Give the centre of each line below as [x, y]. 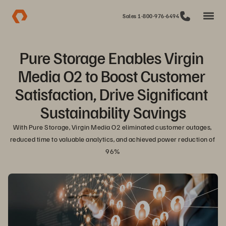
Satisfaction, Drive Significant [111, 94]
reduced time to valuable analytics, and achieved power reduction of [112, 139]
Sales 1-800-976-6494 [151, 16]
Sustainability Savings [113, 112]
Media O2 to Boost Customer [111, 76]
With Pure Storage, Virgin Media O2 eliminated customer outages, [112, 127]
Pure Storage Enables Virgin [111, 58]
